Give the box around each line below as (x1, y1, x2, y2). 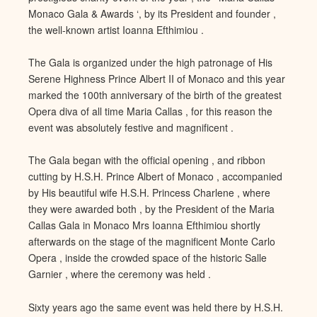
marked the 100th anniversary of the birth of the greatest (28, 88, 282, 103)
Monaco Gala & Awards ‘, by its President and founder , (28, 6, 276, 21)
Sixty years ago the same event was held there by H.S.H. (28, 299, 283, 314)
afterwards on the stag (28, 234, 129, 249)
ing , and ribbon (195, 153, 265, 168)
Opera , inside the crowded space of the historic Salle (28, 250, 267, 265)
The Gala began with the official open (28, 153, 195, 168)
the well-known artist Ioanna (28, 22, 156, 37)
